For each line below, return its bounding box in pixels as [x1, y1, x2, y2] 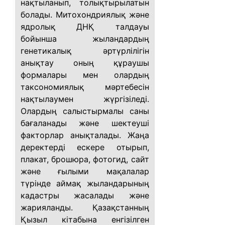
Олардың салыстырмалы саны [21, 106, 149, 116]
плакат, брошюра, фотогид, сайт [21, 154, 149, 164]
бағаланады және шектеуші [21, 118, 149, 128]
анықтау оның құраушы [21, 58, 149, 68]
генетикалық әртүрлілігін [21, 46, 149, 56]
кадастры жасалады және [21, 190, 149, 200]
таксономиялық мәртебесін [21, 82, 149, 92]
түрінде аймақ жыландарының [21, 178, 149, 188]
